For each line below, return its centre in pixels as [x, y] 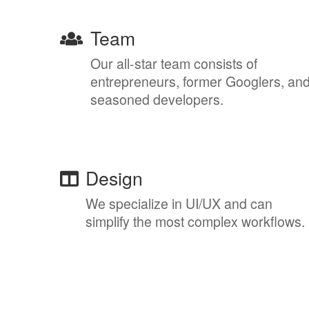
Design [114, 178]
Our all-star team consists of [174, 63]
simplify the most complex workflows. [195, 221]
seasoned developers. [157, 99]
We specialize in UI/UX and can [179, 203]
